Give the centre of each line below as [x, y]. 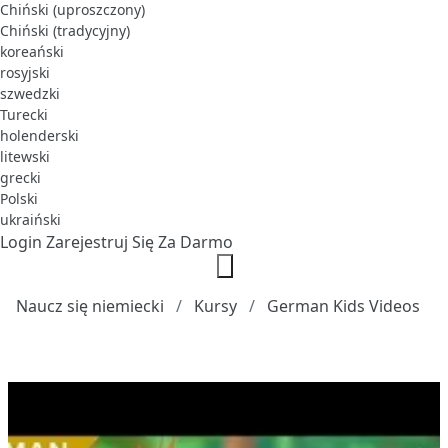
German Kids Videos [343, 305]
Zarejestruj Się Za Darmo [139, 241]
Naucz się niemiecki [90, 305]
